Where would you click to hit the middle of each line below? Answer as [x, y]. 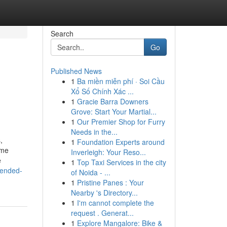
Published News [76, 71]
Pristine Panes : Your [110, 182]
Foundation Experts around [121, 142]
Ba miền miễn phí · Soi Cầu [121, 81]
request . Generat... [102, 213]
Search [62, 33]
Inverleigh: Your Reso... [108, 152]
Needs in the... [94, 132]
